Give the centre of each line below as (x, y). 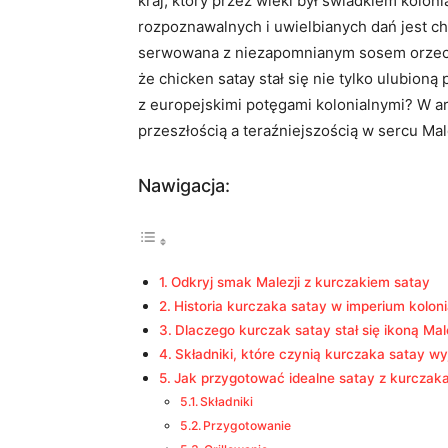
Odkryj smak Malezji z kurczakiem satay (300, 282)
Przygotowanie (247, 425)
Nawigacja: (184, 185)
